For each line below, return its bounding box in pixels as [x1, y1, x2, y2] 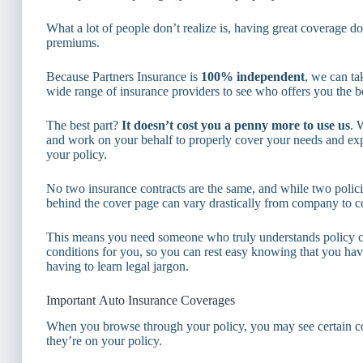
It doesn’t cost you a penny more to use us [122, 117, 350, 132]
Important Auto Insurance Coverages [46, 293, 235, 307]
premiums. [46, 35, 100, 49]
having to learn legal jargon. [46, 258, 189, 273]
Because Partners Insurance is [46, 69, 201, 83]
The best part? [46, 117, 122, 132]
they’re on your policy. [46, 334, 162, 348]
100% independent [201, 69, 305, 83]
